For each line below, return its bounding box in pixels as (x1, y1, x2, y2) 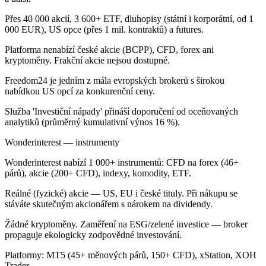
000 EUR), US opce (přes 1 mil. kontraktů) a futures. (5, 24, 204, 34)
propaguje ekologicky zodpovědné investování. (5, 229, 182, 240)
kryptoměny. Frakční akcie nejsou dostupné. (5, 55, 170, 65)
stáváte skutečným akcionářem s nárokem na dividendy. (5, 198, 213, 209)
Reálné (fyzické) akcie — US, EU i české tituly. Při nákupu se (5, 188, 237, 198)
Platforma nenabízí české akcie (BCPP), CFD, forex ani (5, 44, 214, 55)
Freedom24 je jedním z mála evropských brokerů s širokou (5, 75, 224, 85)
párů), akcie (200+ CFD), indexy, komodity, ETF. (5, 167, 191, 178)
